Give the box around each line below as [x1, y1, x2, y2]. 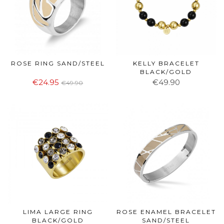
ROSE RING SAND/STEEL [10, 59, 105, 67]
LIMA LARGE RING [22, 208, 93, 216]
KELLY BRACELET [132, 59, 199, 67]
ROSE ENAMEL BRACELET [116, 208, 216, 216]
